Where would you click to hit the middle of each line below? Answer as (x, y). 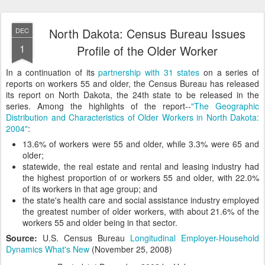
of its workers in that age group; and (90, 189)
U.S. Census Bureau (86, 238)
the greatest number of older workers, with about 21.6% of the (141, 211)
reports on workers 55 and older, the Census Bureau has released (132, 83)
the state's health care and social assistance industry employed (141, 200)
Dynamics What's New (48, 249)
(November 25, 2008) (131, 249)
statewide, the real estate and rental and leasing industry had (141, 166)
